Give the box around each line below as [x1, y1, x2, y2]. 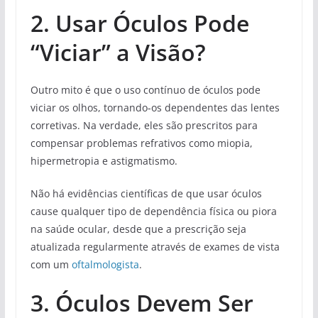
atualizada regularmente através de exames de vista [30, 239, 280, 253]
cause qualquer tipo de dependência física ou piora [30, 204, 277, 218]
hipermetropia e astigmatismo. [30, 153, 177, 168]
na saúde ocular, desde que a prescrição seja [30, 221, 246, 236]
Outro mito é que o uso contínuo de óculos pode [30, 82, 261, 97]
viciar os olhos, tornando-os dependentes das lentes [30, 100, 280, 114]
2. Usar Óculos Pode [30, 7, 249, 38]
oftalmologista [71, 257, 139, 271]
